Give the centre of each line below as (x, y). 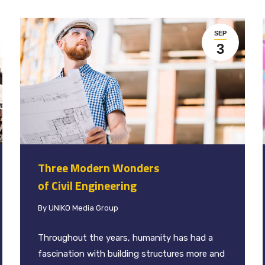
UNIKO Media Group (83, 208)
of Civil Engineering (88, 186)
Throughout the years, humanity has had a (125, 238)
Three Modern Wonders (98, 168)
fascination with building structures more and (131, 254)
